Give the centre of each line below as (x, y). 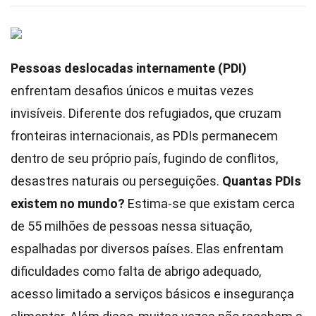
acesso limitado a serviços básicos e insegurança (152, 294)
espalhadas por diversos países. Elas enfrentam (147, 249)
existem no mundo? (68, 203)
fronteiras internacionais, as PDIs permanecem (144, 136)
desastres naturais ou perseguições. (116, 181)
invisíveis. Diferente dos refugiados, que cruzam (146, 113)
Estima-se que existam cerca (210, 203)
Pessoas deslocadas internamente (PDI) (129, 68)
